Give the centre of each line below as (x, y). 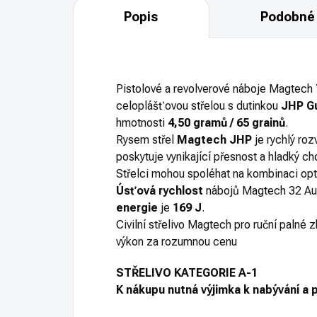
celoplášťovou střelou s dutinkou (197, 106)
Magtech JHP (214, 140)
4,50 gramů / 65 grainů (226, 123)
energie (137, 208)
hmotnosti (140, 123)
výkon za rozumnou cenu (177, 242)
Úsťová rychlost (160, 191)
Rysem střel (145, 140)
